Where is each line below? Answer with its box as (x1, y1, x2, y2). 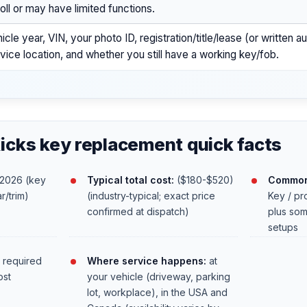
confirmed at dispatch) (86, 205, 189, 217)
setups (267, 221, 298, 233)
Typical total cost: (86, 173, 174, 186)
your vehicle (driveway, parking (86, 271, 230, 283)
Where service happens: (86, 255, 206, 267)
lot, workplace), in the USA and (86, 286, 228, 299)
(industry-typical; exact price (86, 189, 215, 201)
